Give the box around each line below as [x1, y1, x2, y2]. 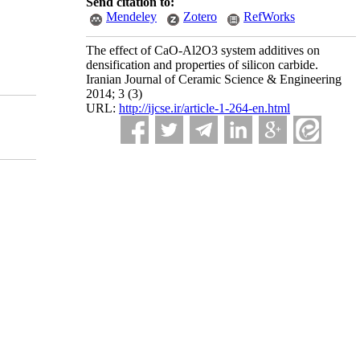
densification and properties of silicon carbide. [86, 58, 318, 72]
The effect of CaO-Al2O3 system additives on [86, 43, 320, 57]
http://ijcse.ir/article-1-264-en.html [119, 101, 290, 115]
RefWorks [243, 10, 295, 23]
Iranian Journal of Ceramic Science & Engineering [86, 72, 342, 86]
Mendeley [106, 10, 157, 23]
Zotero [183, 10, 217, 23]
